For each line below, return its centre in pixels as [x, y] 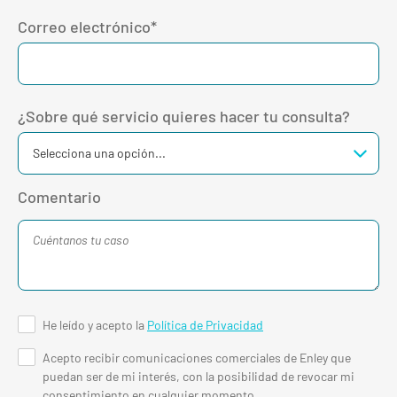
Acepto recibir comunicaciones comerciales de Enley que [197, 357]
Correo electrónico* [87, 26]
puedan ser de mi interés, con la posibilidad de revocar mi [198, 376]
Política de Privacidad [205, 324]
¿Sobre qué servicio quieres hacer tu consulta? [184, 116]
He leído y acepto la [95, 324]
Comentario [59, 196]
